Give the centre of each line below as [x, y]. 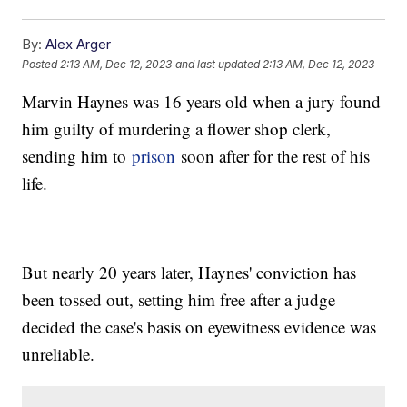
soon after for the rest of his [273, 156]
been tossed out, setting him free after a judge [179, 300]
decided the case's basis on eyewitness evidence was [199, 327]
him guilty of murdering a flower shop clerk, [177, 129]
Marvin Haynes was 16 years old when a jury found [202, 102]
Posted [41, 64]
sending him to [77, 156]
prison [154, 156]
